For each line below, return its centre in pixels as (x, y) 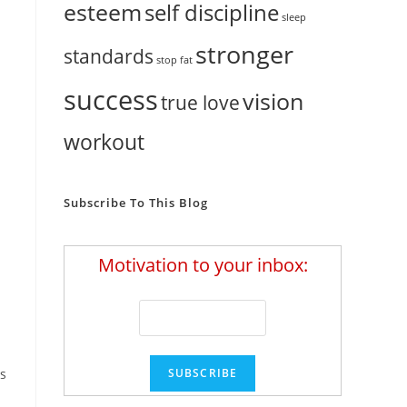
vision (273, 101)
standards (109, 57)
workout (104, 143)
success (111, 100)
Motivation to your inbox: (203, 265)
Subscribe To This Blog (136, 203)
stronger (244, 55)
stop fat (174, 60)
